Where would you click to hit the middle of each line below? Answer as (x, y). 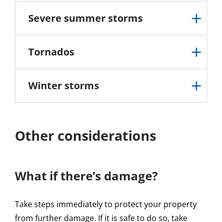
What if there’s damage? (86, 176)
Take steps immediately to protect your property (106, 204)
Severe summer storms (85, 18)
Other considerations (85, 136)
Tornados (51, 52)
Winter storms (64, 86)
